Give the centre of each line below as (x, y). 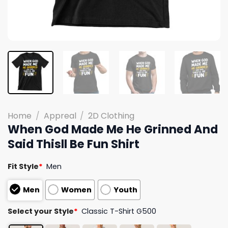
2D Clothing (111, 116)
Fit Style (23, 166)
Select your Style (41, 211)
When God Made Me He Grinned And (113, 129)
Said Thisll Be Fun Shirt (74, 144)
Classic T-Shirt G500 (119, 211)
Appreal (60, 116)
